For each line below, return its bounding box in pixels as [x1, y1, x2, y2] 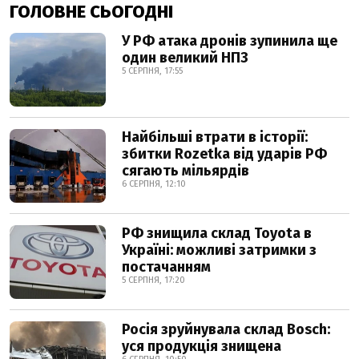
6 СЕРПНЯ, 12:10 [122, 179, 186, 189]
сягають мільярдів [122, 162, 249, 179]
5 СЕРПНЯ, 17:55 [122, 66, 183, 76]
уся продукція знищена [122, 337, 281, 355]
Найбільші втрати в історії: [122, 128, 308, 146]
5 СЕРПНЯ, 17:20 [122, 275, 185, 285]
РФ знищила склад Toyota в [122, 224, 312, 242]
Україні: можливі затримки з [122, 241, 317, 259]
